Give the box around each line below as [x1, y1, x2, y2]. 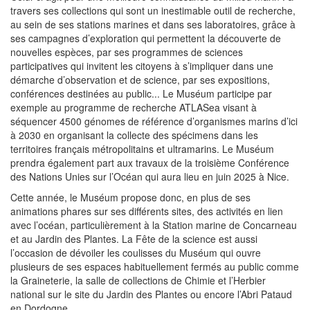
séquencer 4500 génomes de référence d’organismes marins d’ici [10, 114, 298, 129]
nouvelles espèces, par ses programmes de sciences [10, 45, 243, 60]
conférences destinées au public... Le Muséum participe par [10, 86, 272, 101]
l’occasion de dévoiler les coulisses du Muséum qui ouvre [10, 246, 261, 260]
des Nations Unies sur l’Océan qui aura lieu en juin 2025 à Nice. [10, 170, 289, 184]
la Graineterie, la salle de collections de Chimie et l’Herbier [10, 273, 266, 288]
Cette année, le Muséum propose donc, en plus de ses [10, 190, 250, 205]
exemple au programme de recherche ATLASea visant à [10, 100, 257, 115]
